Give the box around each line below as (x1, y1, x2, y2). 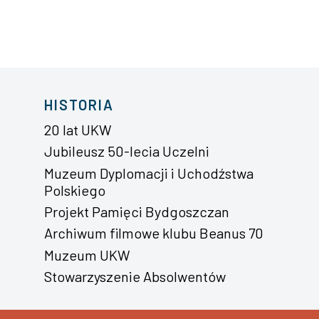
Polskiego (43, 181, 105, 199)
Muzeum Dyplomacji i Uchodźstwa (43, 164, 253, 182)
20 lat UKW (43, 120, 112, 138)
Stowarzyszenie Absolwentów (43, 268, 226, 286)
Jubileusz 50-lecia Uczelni (43, 142, 209, 160)
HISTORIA (43, 95, 114, 113)
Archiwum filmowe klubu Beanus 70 (43, 224, 263, 242)
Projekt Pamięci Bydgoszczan (43, 203, 229, 221)
